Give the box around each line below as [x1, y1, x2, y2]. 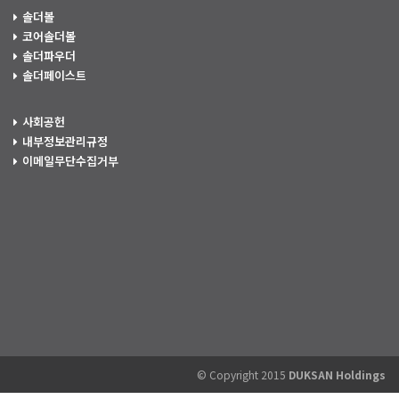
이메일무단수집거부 [22, 152, 118, 169]
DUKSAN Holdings [289, 367, 386, 382]
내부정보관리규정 [22, 133, 108, 150]
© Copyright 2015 [197, 367, 289, 382]
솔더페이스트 [22, 67, 86, 84]
